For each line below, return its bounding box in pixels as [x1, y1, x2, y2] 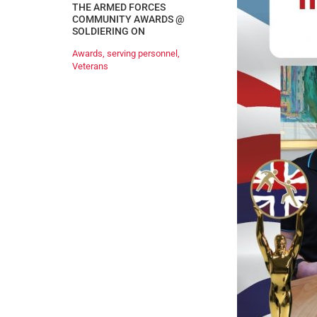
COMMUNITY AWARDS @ [72, 13, 185, 25]
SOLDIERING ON [72, 25, 145, 38]
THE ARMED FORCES [72, 1, 166, 13]
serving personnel [107, 48, 178, 59]
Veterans [72, 61, 108, 71]
